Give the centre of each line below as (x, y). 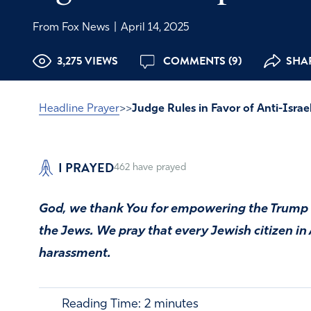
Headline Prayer (79, 109)
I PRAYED (86, 167)
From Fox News (72, 27)
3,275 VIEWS (87, 61)
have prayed (158, 167)
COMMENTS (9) (201, 61)
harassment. (75, 254)
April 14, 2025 (153, 27)
